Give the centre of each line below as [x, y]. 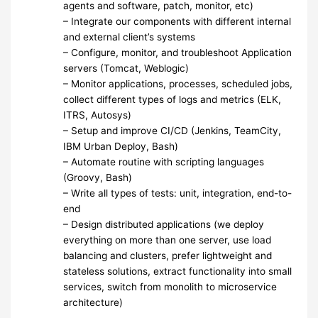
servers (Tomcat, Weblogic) [126, 68]
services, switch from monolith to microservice [170, 286]
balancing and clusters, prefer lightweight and [168, 255]
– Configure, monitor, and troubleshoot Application [178, 52]
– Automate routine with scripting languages [164, 161]
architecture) [93, 302]
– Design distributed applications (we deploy [164, 224]
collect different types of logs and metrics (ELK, [172, 99]
